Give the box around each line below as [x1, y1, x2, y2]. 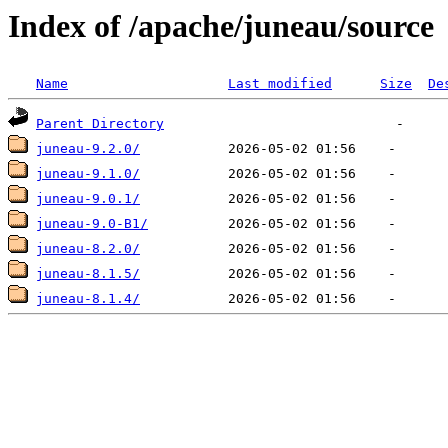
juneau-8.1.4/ [36, 291, 140, 307]
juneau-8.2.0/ [36, 241, 140, 257]
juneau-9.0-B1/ [36, 216, 148, 232]
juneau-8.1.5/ [36, 266, 140, 282]
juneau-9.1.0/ [36, 166, 140, 182]
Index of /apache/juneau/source [8, 8, 434, 44]
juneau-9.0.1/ [36, 191, 140, 207]
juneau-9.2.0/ [36, 141, 140, 157]
